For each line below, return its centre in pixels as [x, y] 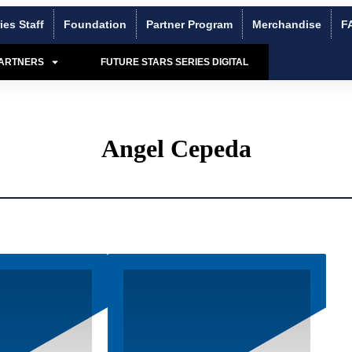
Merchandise [287, 24]
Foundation [95, 24]
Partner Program [190, 24]
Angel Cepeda [176, 149]
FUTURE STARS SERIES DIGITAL [175, 62]
